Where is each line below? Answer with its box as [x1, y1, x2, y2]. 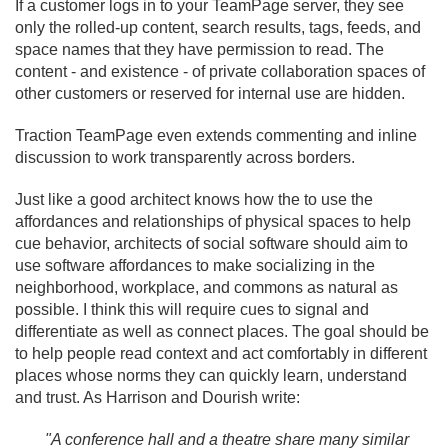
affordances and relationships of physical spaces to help [15, 213, 411, 230]
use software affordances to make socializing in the [15, 257, 375, 274]
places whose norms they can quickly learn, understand [15, 367, 407, 384]
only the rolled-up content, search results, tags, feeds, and [15, 19, 421, 36]
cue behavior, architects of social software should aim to [15, 235, 408, 252]
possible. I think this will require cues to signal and [15, 301, 369, 318]
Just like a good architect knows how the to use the [15, 191, 373, 208]
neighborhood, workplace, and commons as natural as [15, 279, 398, 296]
